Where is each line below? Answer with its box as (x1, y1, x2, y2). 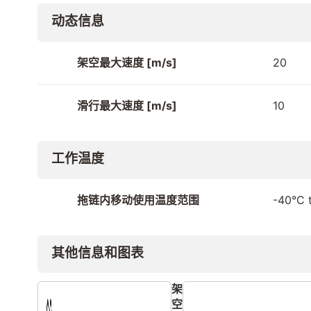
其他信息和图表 (51, 244, 144, 261)
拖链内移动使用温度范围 (77, 193, 199, 208)
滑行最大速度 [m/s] (77, 99, 177, 113)
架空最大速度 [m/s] (77, 56, 177, 70)
